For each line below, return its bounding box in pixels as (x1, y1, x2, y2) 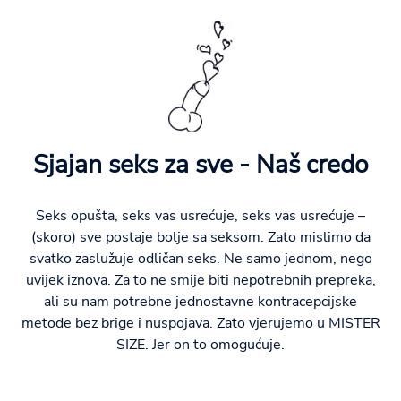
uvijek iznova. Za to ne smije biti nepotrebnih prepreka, (25, 269, 376, 290)
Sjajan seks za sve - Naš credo (32, 147, 369, 182)
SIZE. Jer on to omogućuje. (116, 334, 285, 354)
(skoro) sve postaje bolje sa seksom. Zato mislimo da (30, 226, 371, 247)
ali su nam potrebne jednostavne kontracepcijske (44, 291, 357, 311)
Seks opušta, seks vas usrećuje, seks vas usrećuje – (36, 205, 365, 226)
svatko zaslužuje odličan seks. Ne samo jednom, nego (29, 248, 372, 269)
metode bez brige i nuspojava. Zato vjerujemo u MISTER (21, 312, 380, 333)
